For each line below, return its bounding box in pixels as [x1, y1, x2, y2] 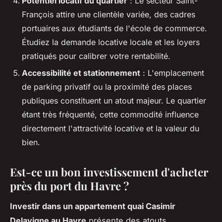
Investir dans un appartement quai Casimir [10, 201, 175, 211]
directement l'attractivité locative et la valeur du [22, 123, 199, 133]
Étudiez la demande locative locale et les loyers [22, 37, 200, 47]
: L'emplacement [140, 67, 204, 78]
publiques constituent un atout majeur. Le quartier [22, 95, 206, 106]
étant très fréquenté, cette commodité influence [22, 109, 199, 119]
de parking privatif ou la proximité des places [22, 81, 192, 92]
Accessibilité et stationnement [22, 67, 140, 78]
